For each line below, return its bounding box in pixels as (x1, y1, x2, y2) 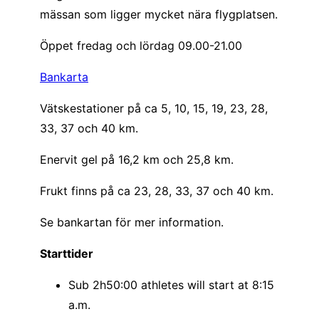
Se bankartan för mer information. (40, 214, 224, 229)
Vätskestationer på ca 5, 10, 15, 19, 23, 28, (40, 100, 268, 115)
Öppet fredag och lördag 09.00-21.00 (40, 38, 242, 53)
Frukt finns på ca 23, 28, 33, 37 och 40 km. (40, 183, 273, 198)
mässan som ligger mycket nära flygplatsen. (40, 6, 278, 21)
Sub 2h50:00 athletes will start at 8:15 (68, 277, 274, 292)
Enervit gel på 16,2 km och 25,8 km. (40, 152, 234, 167)
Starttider (40, 246, 93, 261)
